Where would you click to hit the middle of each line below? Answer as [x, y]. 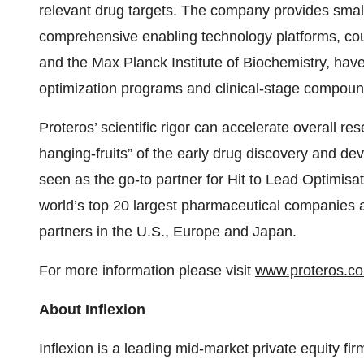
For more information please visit [147, 271]
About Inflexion [92, 310]
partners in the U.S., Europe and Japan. [168, 232]
